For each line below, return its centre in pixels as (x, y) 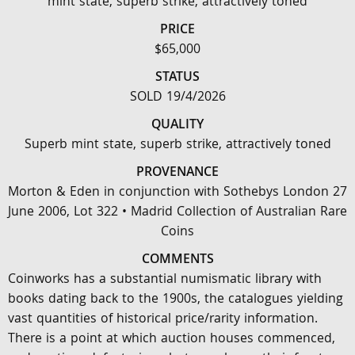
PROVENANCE (177, 173)
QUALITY (177, 126)
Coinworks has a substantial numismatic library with (165, 280)
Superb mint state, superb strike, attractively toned (177, 145)
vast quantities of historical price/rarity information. (163, 320)
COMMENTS (177, 260)
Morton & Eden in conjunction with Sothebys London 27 (177, 193)
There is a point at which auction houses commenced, (172, 340)
